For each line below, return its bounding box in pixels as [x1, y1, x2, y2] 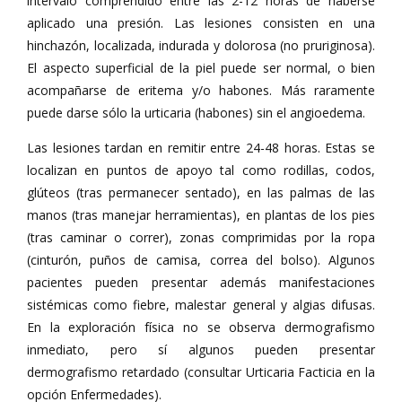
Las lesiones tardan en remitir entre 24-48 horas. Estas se [27, 139, 375, 156]
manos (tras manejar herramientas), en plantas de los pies [27, 206, 375, 223]
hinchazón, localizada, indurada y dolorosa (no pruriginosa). [27, 37, 375, 54]
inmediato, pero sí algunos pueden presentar [27, 341, 375, 358]
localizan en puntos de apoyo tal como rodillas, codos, [27, 162, 375, 179]
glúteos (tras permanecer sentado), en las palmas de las [27, 184, 375, 201]
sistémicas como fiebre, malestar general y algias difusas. [27, 296, 375, 313]
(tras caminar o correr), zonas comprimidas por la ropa [27, 229, 375, 246]
